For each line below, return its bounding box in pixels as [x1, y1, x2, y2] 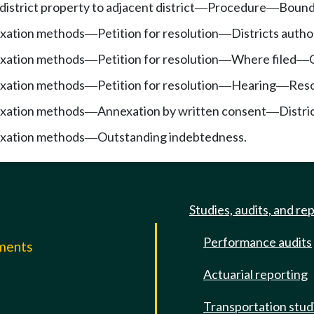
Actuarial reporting [203, 266, 308, 282]
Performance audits [203, 234, 312, 250]
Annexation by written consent [97, 102, 266, 118]
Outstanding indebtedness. [97, 128, 247, 144]
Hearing [231, 76, 276, 93]
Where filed [231, 50, 296, 67]
